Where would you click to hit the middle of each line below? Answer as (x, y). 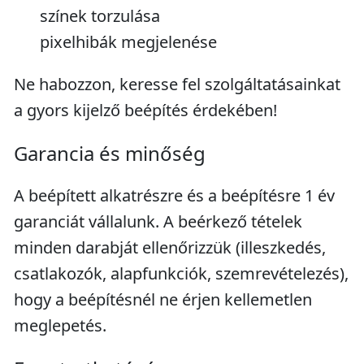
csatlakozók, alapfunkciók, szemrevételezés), (181, 273)
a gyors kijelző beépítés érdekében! (145, 110)
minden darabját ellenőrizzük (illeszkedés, (170, 247)
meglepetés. (60, 325)
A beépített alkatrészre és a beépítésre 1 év (174, 195)
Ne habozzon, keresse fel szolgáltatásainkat (177, 84)
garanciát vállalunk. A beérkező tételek (158, 221)
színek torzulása (100, 16)
